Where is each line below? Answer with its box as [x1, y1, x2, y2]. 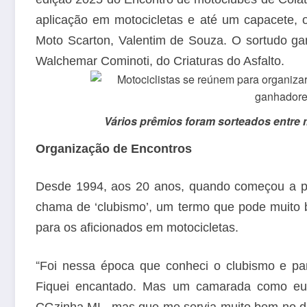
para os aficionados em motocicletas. [36, 221, 238, 235]
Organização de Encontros [36, 141, 192, 156]
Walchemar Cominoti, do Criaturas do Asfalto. [36, 53, 284, 68]
